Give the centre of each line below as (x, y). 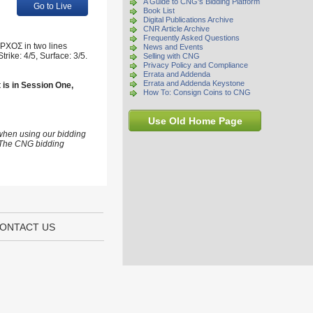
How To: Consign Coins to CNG (197, 92)
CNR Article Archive (176, 29)
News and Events (173, 47)
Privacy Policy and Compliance (196, 65)
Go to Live (52, 6)
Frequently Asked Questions (191, 38)
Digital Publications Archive (188, 20)
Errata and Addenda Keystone (194, 83)
